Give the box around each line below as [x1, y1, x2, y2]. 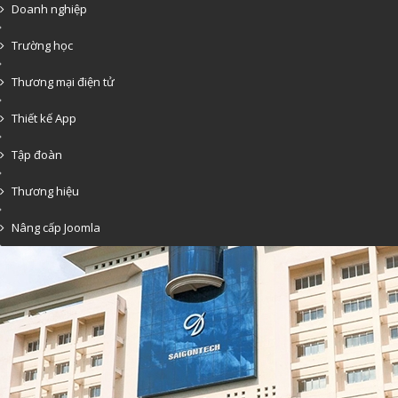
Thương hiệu [12, 183, 79, 199]
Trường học [12, 37, 73, 53]
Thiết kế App [12, 110, 76, 126]
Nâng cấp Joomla [12, 219, 100, 235]
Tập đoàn [12, 147, 62, 163]
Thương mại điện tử [12, 74, 115, 90]
